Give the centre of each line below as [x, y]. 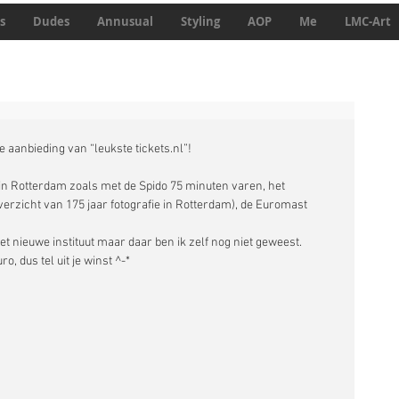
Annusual [125, 21]
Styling [200, 21]
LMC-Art [368, 21]
